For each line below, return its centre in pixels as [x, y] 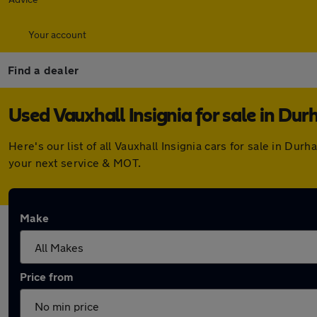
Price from [46, 276]
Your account [57, 34]
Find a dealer [44, 70]
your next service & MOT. [75, 162]
